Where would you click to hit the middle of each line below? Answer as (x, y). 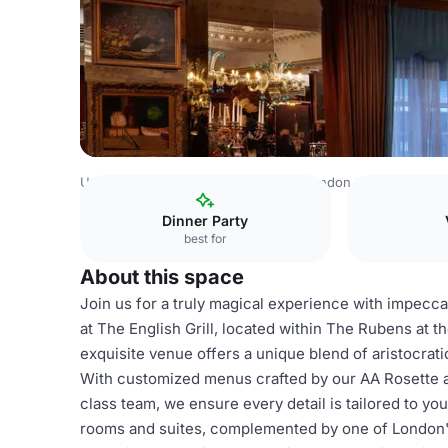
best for (205, 238)
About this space (162, 277)
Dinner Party (205, 220)
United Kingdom (130, 182)
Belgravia (393, 182)
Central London (303, 182)
